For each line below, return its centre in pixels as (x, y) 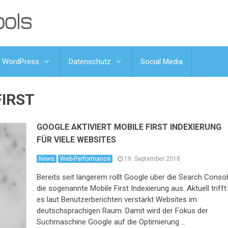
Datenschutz (90, 62)
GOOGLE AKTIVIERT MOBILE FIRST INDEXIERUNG (129, 127)
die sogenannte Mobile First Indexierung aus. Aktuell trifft (132, 189)
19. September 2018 (152, 159)
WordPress (21, 62)
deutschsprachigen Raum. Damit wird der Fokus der (123, 211)
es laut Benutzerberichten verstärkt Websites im (117, 200)
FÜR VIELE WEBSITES (77, 140)
